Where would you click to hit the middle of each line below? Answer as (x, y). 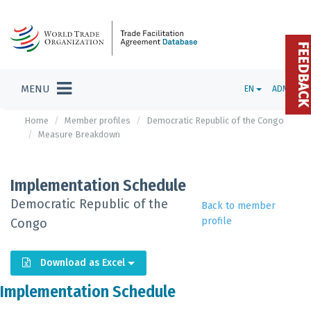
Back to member (238, 206)
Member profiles (98, 120)
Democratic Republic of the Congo (215, 120)
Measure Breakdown (79, 134)
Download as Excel (84, 263)
